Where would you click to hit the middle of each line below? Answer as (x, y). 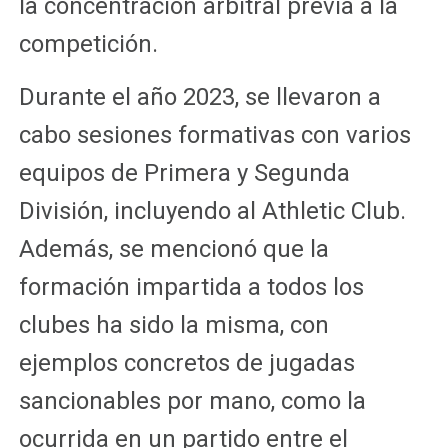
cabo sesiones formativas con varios (214, 134)
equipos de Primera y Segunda (184, 172)
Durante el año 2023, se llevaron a (199, 96)
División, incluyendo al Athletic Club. (212, 210)
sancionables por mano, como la (192, 400)
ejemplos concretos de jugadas (186, 362)
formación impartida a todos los (191, 286)
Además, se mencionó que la (173, 248)
